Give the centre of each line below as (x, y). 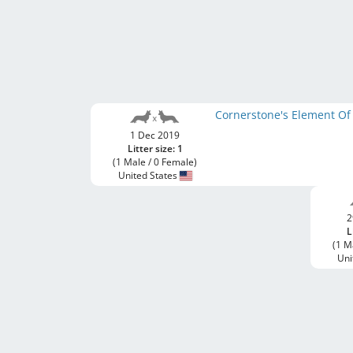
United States (149, 175)
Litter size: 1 (155, 149)
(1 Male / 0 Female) (155, 162)
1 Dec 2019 (155, 135)
